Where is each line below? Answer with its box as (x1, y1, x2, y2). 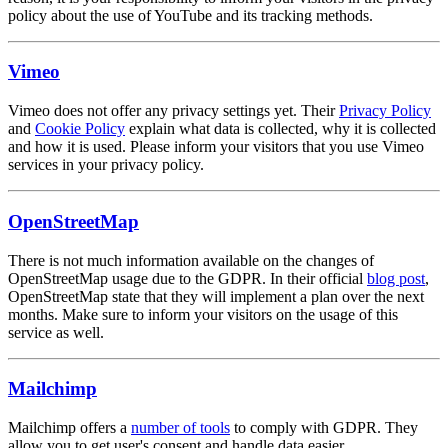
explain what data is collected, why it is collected (125, 120, 436, 138)
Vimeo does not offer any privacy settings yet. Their (8, 102, 339, 120)
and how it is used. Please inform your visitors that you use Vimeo (8, 138, 424, 156)
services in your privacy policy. (8, 156, 204, 174)
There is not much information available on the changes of (8, 251, 374, 269)
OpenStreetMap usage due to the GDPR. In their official (8, 269, 367, 287)
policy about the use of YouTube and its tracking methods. (8, 6, 373, 24)
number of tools (131, 419, 230, 436)
